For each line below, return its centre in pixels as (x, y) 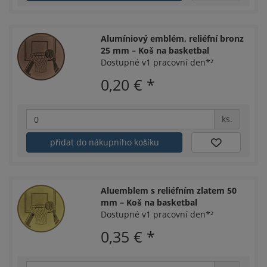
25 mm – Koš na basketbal (155, 51)
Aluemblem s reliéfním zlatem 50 (169, 190)
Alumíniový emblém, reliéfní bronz (173, 39)
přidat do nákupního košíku (104, 142)
